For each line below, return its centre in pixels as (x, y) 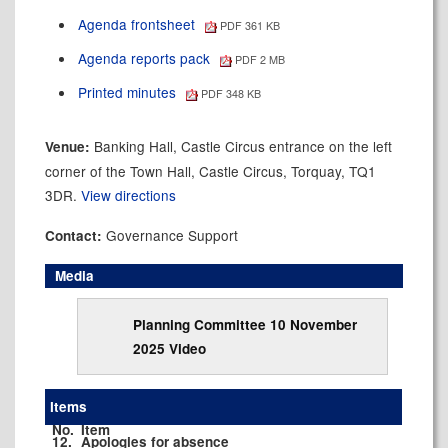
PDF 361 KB (248, 25)
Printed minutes (129, 92)
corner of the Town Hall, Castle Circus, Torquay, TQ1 (210, 171)
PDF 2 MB (258, 59)
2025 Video (169, 348)
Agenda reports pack (146, 58)
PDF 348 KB (229, 93)
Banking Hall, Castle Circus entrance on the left (243, 146)
